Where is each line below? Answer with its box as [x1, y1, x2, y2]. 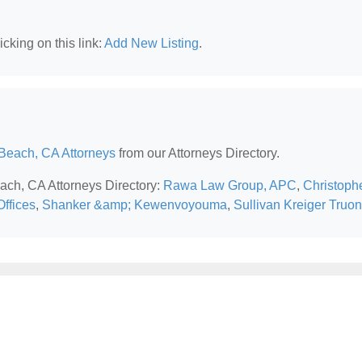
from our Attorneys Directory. [116, 146, 280, 160]
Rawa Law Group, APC [163, 179, 297, 192]
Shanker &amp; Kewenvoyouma [42, 198, 227, 212]
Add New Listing [104, 36, 199, 50]
